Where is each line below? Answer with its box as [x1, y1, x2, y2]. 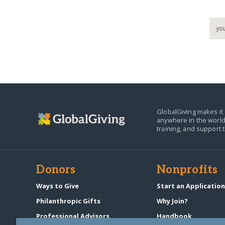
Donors [36, 163, 76, 177]
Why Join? [157, 196, 188, 205]
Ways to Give [36, 181, 79, 191]
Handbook [157, 211, 192, 220]
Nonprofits [157, 163, 218, 177]
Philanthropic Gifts [36, 196, 101, 205]
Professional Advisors [36, 211, 110, 220]
